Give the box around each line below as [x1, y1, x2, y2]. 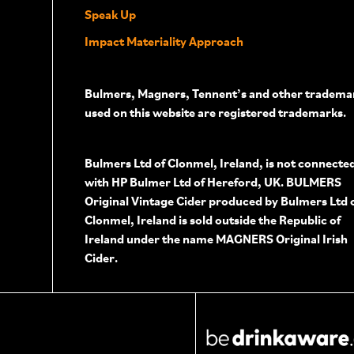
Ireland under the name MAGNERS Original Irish [84, 230, 348, 248]
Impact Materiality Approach [84, 32, 243, 51]
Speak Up [84, 6, 136, 24]
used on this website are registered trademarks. [84, 104, 346, 122]
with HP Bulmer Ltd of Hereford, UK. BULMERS [84, 173, 341, 191]
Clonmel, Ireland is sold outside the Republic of [84, 211, 341, 229]
